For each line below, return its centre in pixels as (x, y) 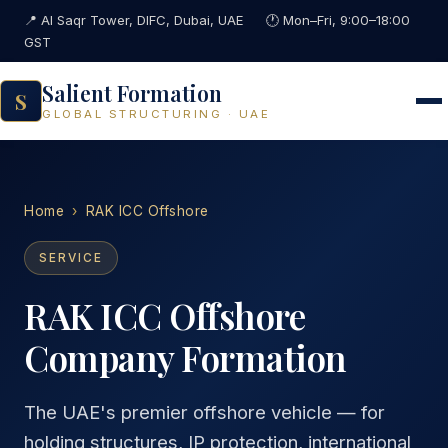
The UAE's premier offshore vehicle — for (204, 412)
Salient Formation (132, 93)
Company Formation (185, 357)
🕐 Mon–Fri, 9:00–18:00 (338, 20)
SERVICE (71, 258)
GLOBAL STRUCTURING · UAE (156, 114)
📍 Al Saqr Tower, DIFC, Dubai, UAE (134, 20)
